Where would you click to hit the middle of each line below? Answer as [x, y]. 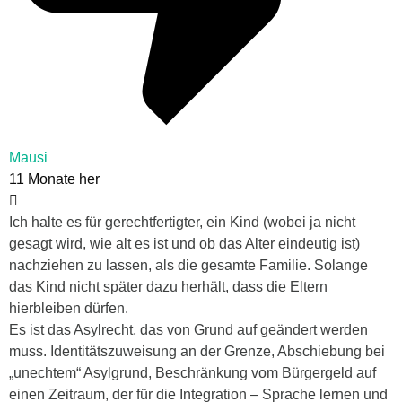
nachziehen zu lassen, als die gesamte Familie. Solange [188, 265]
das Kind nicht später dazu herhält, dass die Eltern [168, 286]
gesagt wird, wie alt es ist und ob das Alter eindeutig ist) [184, 243]
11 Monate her [54, 179]
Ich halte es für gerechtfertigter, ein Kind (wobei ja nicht [182, 222]
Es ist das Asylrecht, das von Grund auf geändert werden [188, 329]
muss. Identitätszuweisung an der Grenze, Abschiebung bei [197, 351]
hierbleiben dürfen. [69, 308]
